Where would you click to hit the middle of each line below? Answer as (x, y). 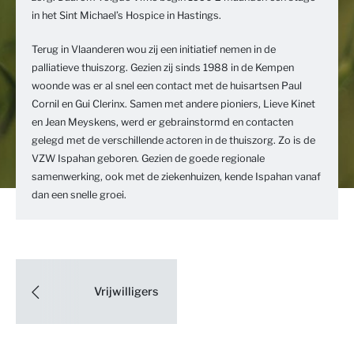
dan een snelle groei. (79, 195)
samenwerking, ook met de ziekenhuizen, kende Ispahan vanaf (176, 177)
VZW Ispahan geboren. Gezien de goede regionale (148, 159)
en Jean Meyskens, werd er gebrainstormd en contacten (162, 122)
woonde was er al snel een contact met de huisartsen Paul (167, 86)
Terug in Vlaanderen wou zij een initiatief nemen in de (154, 50)
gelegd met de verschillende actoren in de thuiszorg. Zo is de (173, 141)
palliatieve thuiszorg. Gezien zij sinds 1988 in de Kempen (163, 68)
